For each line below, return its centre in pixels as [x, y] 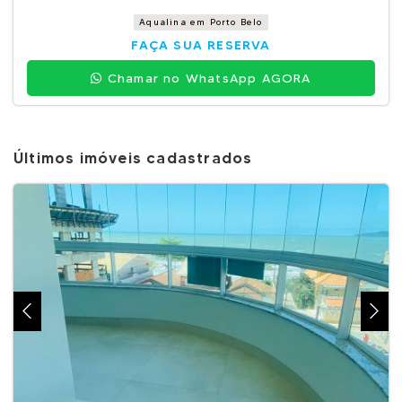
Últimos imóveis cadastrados [133, 158]
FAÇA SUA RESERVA [201, 45]
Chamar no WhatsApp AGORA [207, 78]
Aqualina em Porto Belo [201, 22]
